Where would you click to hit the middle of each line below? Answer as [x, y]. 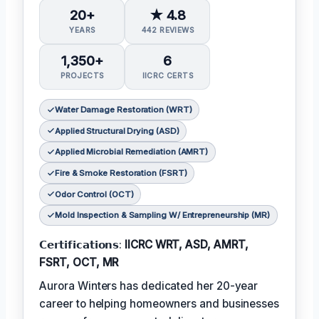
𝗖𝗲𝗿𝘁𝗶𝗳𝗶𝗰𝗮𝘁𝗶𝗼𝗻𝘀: [82, 244]
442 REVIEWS [168, 30]
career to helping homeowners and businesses [159, 303]
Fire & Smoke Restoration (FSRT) [121, 173]
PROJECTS [82, 76]
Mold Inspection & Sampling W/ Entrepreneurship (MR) [162, 215]
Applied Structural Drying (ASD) [117, 131]
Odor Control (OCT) [94, 194]
